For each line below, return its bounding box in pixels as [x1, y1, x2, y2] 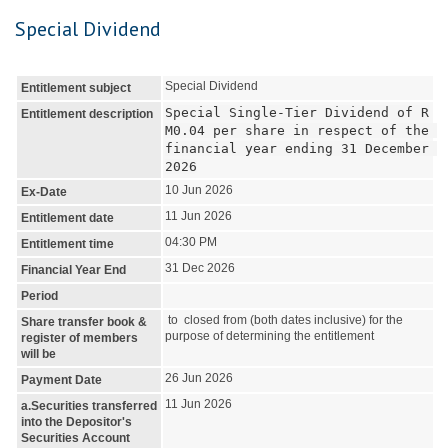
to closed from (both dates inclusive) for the [165, 313, 403, 327]
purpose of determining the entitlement [165, 329, 374, 343]
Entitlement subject [21, 81, 131, 95]
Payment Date [21, 373, 102, 387]
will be [21, 347, 56, 361]
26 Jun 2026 [165, 371, 233, 385]
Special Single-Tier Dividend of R [165, 105, 429, 120]
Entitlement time [21, 237, 114, 251]
